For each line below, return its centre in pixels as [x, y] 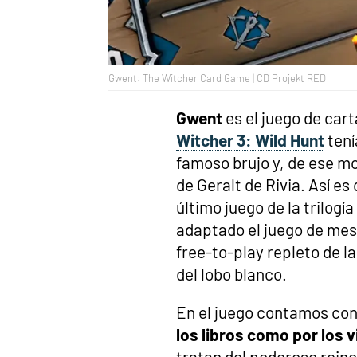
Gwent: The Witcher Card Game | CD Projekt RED [217, 78]
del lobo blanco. [231, 273]
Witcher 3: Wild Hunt [250, 139]
